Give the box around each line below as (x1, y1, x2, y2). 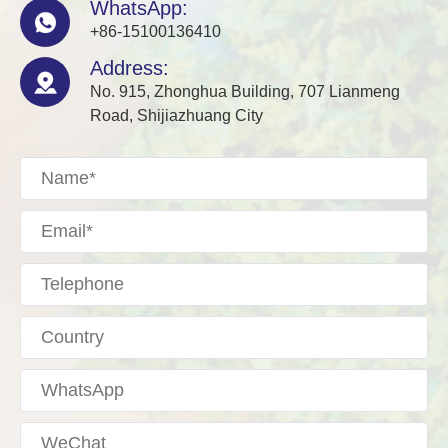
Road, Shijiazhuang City (90, 107, 263, 124)
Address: (90, 57, 169, 79)
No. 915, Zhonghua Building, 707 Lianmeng (90, 83, 400, 100)
